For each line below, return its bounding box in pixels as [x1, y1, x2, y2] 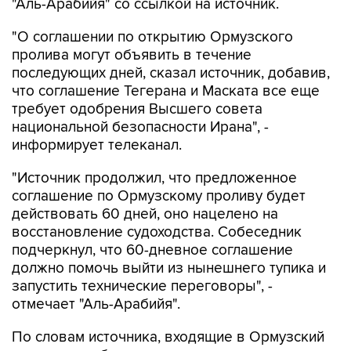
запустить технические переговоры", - [12, 277, 273, 295]
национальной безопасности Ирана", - [12, 118, 269, 136]
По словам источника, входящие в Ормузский [12, 328, 324, 346]
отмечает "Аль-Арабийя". [12, 295, 180, 313]
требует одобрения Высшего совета [12, 100, 262, 118]
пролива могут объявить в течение [12, 46, 251, 64]
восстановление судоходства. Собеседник [12, 223, 302, 241]
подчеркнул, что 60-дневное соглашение [12, 241, 293, 259]
